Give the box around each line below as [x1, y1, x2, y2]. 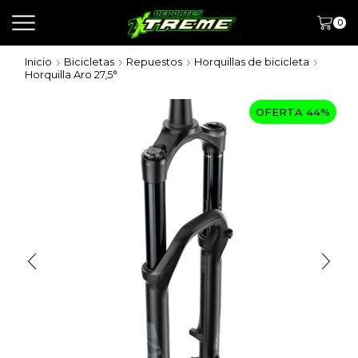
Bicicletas [64, 55, 114, 68]
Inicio [25, 55, 52, 68]
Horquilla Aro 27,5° [25, 68, 117, 81]
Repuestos [126, 55, 182, 68]
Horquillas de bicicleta [194, 55, 309, 68]
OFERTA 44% [256, 105, 330, 118]
